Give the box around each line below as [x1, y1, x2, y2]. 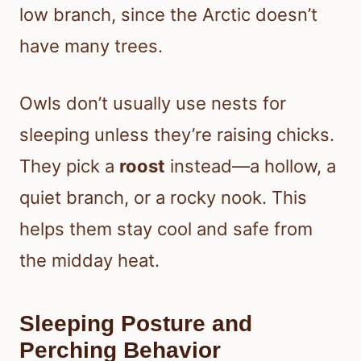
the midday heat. [19, 250, 160, 272]
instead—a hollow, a [165, 156, 336, 177]
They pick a [19, 156, 119, 177]
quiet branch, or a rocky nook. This [19, 187, 307, 209]
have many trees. [19, 35, 163, 57]
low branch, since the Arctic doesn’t [19, 4, 317, 26]
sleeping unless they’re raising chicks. [19, 124, 334, 146]
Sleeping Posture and [19, 311, 252, 337]
